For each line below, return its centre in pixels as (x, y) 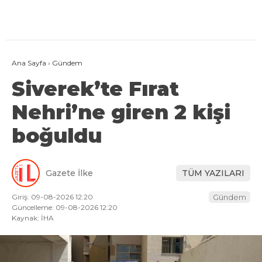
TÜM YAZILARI (213, 173)
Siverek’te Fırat (95, 89)
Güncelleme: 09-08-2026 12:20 (65, 208)
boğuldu (57, 136)
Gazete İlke (69, 173)
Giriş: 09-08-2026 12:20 (52, 197)
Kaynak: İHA (33, 218)
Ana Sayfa (29, 63)
